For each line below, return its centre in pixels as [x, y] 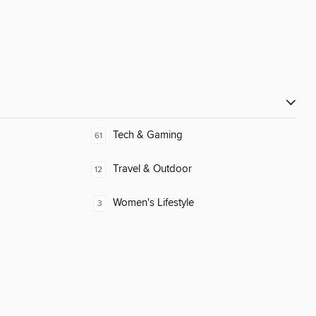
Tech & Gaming [148, 135]
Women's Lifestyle [153, 203]
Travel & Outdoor [152, 169]
